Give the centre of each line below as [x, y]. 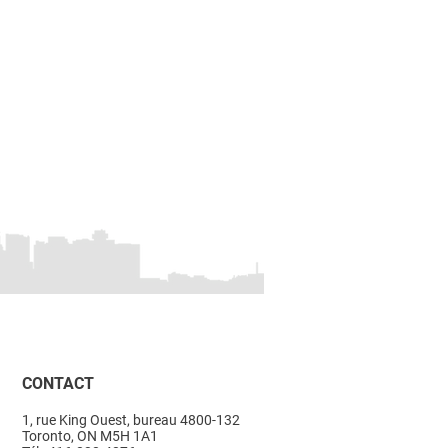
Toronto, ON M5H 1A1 [90, 436]
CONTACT [58, 383]
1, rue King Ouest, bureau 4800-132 [131, 420]
